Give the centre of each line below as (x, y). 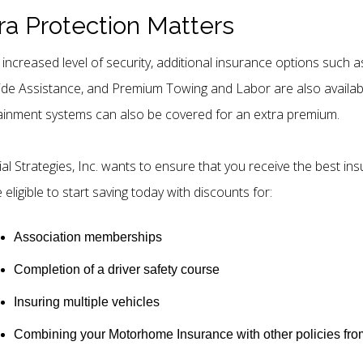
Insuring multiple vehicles (87, 301)
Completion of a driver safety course (117, 269)
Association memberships (88, 237)
